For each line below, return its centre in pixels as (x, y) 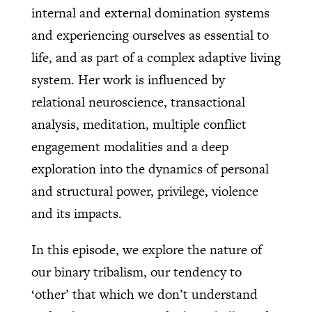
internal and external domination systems (150, 13)
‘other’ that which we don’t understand (144, 295)
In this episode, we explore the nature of (146, 250)
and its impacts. (76, 214)
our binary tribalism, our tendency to (136, 272)
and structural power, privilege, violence (145, 192)
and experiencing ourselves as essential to (150, 36)
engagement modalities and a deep (130, 147)
